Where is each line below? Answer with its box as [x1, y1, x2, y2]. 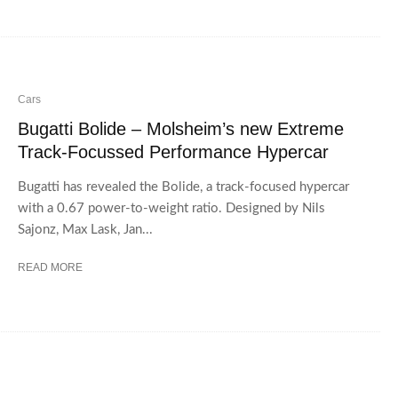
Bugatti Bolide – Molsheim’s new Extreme [18, 119, 344, 139]
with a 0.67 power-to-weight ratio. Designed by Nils [18, 202, 325, 216]
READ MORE [18, 261, 83, 275]
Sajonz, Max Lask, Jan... [18, 223, 153, 237]
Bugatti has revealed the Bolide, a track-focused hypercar [18, 180, 349, 195]
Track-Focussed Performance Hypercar [18, 142, 329, 163]
